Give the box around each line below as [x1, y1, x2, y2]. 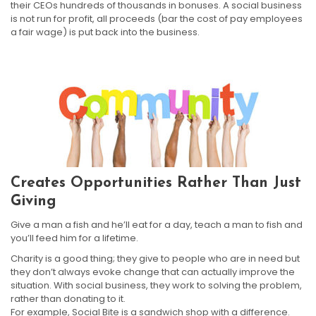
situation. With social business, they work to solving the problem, [11, 278, 302, 292]
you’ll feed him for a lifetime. [11, 231, 138, 245]
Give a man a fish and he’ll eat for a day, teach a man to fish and [11, 217, 303, 231]
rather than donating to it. [11, 291, 126, 305]
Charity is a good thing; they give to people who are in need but [11, 251, 300, 265]
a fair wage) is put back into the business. [11, 25, 200, 39]
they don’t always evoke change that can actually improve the [11, 265, 295, 279]
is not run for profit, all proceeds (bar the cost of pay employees [11, 11, 303, 25]
